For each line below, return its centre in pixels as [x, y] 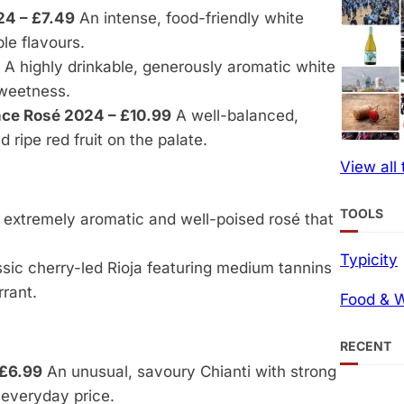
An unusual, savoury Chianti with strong [189, 372]
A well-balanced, [235, 116]
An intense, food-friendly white [189, 18]
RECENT [366, 345]
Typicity [369, 259]
